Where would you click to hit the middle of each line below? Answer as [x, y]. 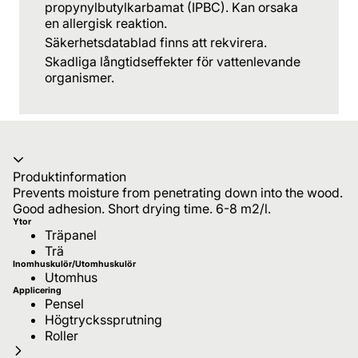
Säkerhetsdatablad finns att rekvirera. [156, 42]
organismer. [80, 77]
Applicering [37, 290]
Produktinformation [70, 176]
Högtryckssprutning [103, 319]
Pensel [64, 303]
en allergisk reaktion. [106, 23]
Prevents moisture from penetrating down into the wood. [178, 192]
